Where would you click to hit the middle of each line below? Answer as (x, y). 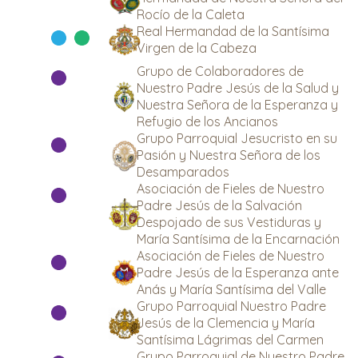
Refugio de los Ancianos (207, 121)
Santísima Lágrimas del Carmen (230, 340)
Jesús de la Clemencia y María (226, 323)
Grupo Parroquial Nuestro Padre (231, 306)
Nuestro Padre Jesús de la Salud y (238, 88)
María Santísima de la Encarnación (238, 239)
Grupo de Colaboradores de (220, 71)
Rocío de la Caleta (191, 14)
